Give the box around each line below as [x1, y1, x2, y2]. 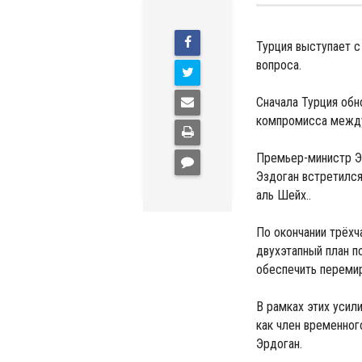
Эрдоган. [256, 335, 302, 351]
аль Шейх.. [256, 187, 311, 203]
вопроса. [256, 57, 301, 73]
